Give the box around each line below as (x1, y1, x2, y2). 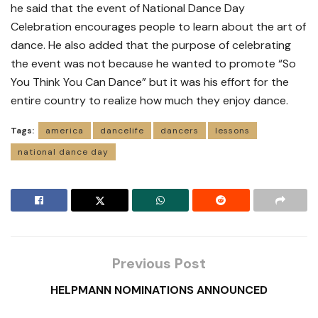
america (45, 125, 84, 137)
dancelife (100, 125, 144, 137)
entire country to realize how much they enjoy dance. (11, 93, 288, 109)
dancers (160, 125, 199, 137)
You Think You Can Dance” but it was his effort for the (11, 75, 289, 90)
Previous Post (112, 254, 206, 273)
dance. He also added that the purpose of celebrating (11, 38, 291, 53)
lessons (215, 125, 250, 137)
